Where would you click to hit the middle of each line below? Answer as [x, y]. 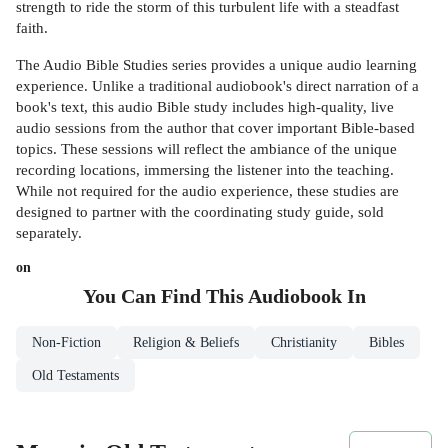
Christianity [304, 342]
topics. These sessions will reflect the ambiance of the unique [206, 148]
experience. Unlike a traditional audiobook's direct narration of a [217, 85]
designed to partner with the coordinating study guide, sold [200, 211]
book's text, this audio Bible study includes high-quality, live [205, 106]
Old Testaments [75, 375]
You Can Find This [165, 296]
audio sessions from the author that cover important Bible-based [215, 127]
